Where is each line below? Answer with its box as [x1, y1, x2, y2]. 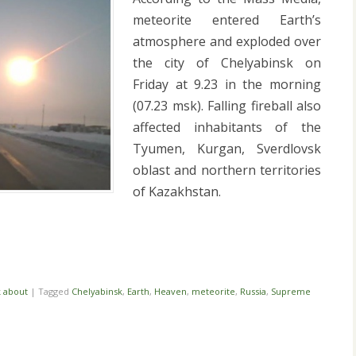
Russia [240, 285, 266, 298]
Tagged [38, 285, 72, 298]
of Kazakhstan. [133, 183, 221, 201]
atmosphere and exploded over [133, 33, 321, 51]
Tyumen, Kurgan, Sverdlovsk [133, 140, 321, 158]
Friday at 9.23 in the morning [133, 75, 321, 94]
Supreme [271, 285, 311, 298]
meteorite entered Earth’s [133, 11, 321, 29]
